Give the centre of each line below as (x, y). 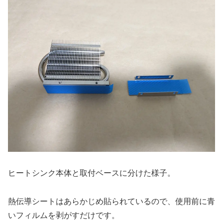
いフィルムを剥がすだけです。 (64, 215)
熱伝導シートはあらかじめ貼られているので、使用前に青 (111, 201)
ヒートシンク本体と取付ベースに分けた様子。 (92, 173)
